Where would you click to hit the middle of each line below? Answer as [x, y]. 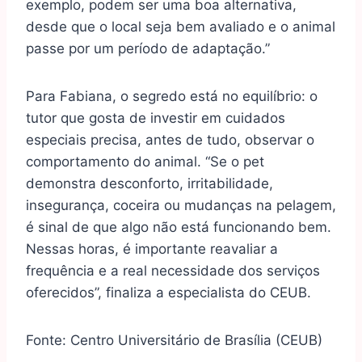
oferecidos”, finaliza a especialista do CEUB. [168, 293]
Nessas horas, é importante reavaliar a [152, 249]
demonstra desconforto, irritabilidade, [149, 184]
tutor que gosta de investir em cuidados [156, 118]
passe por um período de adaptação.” [148, 49]
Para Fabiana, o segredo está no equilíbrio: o [172, 97]
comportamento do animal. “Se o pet [145, 162]
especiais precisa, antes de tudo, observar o [170, 140]
